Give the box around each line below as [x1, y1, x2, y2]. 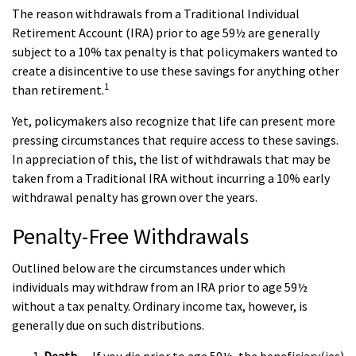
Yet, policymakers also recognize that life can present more [12, 113, 335, 129]
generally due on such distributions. [12, 317, 204, 333]
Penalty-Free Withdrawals [12, 222, 249, 250]
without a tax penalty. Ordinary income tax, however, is [12, 298, 308, 314]
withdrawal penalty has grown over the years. [12, 189, 257, 205]
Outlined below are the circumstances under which [12, 260, 285, 276]
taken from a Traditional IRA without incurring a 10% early [12, 170, 330, 186]
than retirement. [12, 82, 104, 98]
